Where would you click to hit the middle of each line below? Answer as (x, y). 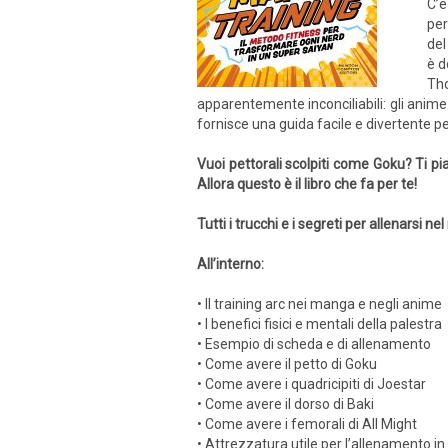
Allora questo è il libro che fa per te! (307, 184)
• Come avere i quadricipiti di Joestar (311, 384)
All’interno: (230, 264)
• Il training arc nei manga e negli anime (319, 304)
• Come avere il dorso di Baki (285, 404)
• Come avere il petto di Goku (287, 364)
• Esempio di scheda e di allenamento (314, 344)
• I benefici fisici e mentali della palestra (319, 324)
